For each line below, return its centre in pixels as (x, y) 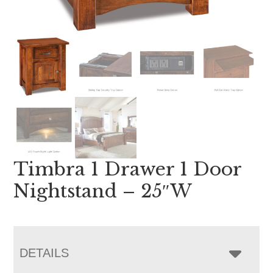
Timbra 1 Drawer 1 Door (128, 169)
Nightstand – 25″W (103, 191)
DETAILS (44, 253)
